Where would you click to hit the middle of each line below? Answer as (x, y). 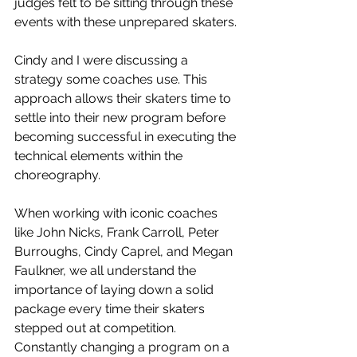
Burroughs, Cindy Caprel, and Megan (125, 252)
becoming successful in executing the (127, 137)
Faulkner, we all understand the (107, 271)
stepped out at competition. (97, 328)
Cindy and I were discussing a (103, 61)
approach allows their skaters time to (124, 99)
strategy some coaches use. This (112, 80)
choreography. (59, 175)
